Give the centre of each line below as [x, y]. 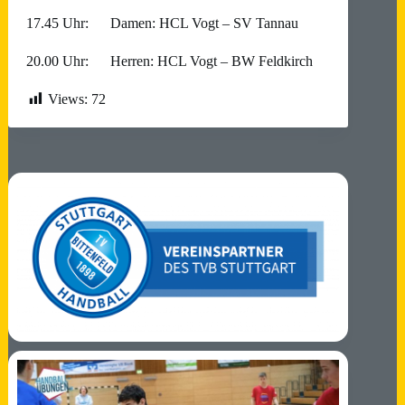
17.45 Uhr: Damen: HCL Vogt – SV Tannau [162, 23]
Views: [68, 99]
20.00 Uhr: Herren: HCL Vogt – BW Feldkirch [170, 61]
